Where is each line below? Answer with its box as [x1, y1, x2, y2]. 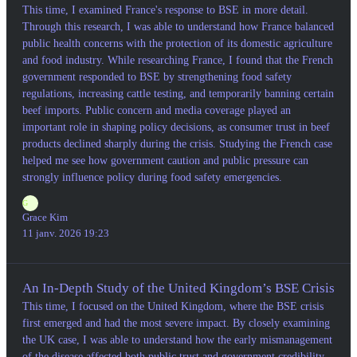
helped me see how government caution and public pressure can [22, 155, 308, 167]
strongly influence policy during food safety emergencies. [22, 171, 282, 184]
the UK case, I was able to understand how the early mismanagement [22, 334, 332, 347]
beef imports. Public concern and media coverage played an [22, 104, 291, 117]
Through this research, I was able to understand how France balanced [22, 21, 334, 33]
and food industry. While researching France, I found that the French [22, 54, 333, 67]
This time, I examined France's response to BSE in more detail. [22, 4, 308, 17]
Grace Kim [22, 211, 68, 224]
